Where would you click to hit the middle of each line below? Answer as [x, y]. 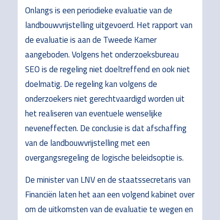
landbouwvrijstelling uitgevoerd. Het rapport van [109, 25]
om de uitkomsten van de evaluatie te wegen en [109, 209]
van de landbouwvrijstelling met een [87, 143]
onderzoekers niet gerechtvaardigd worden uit [105, 99]
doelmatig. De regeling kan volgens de [91, 84]
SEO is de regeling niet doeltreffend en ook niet [107, 69]
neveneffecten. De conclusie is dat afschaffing [106, 128]
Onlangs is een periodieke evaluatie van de [98, 11]
